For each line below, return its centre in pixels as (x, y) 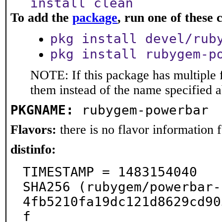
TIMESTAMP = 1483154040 (110, 172)
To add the (41, 18)
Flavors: (33, 130)
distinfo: (33, 149)
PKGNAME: (42, 110)
